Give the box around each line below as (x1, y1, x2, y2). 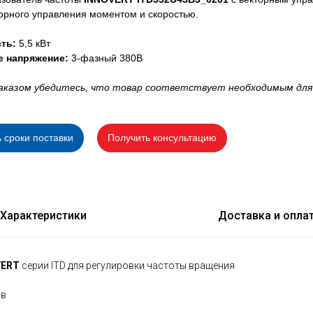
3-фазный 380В (71, 52, 143, 64)
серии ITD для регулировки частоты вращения (20, 260, 235, 271)
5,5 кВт (19, 38, 50, 49)
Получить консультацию (108, 132, 217, 143)
